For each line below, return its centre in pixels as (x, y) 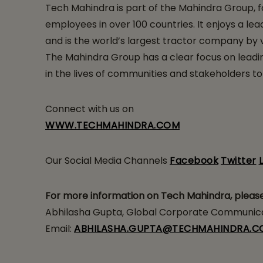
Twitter (239, 161)
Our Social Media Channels (107, 161)
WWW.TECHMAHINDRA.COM (112, 126)
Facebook (194, 161)
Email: (60, 229)
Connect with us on (91, 109)
